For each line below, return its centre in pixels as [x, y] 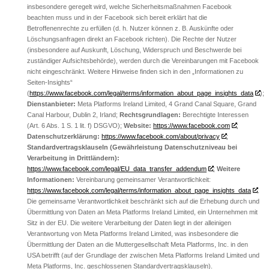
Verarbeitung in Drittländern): [73, 158]
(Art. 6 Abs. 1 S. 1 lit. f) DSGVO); [75, 125]
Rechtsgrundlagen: [150, 114]
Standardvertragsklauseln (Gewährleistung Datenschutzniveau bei [132, 147]
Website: [138, 125]
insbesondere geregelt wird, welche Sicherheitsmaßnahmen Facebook [129, 6]
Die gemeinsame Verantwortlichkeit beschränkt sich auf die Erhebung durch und [143, 201]
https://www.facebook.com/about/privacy [161, 136]
